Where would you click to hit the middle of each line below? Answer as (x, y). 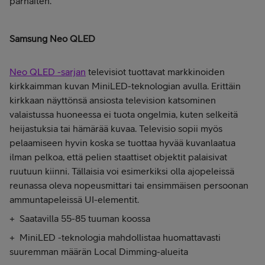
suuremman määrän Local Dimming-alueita (99, 252)
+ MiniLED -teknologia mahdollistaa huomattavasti (115, 237)
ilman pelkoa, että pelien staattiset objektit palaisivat (118, 157)
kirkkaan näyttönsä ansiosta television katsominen (113, 100)
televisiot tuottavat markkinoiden (155, 72)
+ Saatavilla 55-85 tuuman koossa (80, 219)
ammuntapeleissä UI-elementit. (74, 200)
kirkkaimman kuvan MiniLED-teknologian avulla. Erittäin (125, 86)
